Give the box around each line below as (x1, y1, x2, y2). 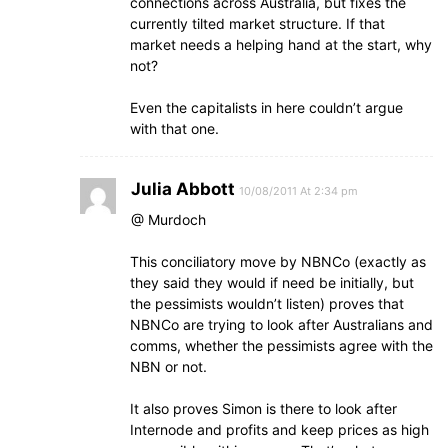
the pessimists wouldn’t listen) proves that (130, 295, 404, 312)
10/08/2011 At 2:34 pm (239, 184, 358, 198)
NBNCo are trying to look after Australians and (130, 316, 433, 333)
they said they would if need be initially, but (130, 274, 414, 291)
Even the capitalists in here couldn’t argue (130, 99, 403, 116)
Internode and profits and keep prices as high (130, 421, 429, 438)
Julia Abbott (131, 179, 235, 199)
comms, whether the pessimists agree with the (130, 337, 433, 354)
